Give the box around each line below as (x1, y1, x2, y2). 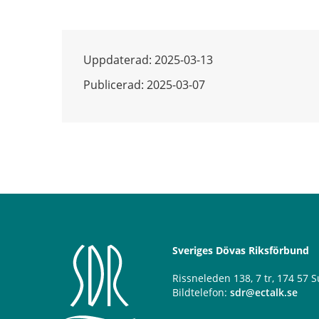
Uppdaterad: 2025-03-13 (83, 52, 213, 68)
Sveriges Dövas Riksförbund (172, 244, 309, 258)
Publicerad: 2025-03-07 (83, 77, 205, 93)
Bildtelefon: (172, 286, 230, 300)
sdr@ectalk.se (230, 286, 298, 300)
